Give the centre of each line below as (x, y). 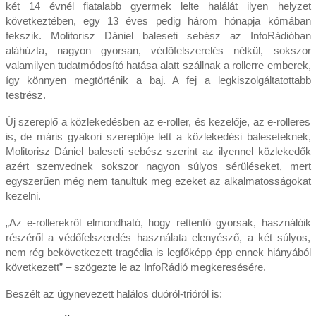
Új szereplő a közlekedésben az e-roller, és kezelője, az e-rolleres (158, 121)
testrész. (25, 95)
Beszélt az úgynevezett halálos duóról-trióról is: (114, 293)
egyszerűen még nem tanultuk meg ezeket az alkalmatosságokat (158, 181)
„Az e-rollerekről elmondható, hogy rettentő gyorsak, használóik (158, 222)
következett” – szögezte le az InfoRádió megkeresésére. (135, 267)
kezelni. (23, 195)
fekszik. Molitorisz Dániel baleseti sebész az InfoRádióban (158, 35)
